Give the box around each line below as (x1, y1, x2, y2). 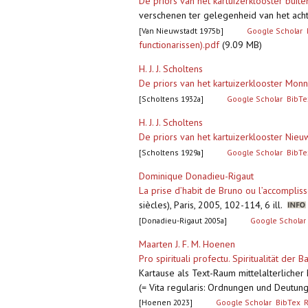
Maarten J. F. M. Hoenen (139, 238, 235, 251)
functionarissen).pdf (139, 38, 219, 52)
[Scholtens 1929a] (139, 147, 203, 158)
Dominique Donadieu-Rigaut (139, 170, 254, 183)
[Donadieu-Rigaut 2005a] (139, 215, 227, 226)
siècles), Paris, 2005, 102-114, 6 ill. (139, 199, 287, 212)
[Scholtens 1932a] (139, 93, 203, 104)
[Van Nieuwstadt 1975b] (139, 25, 223, 36)
